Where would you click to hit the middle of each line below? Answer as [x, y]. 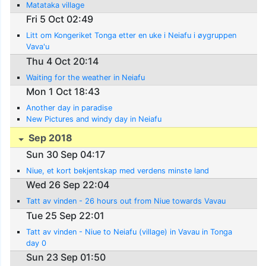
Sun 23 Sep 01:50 [66, 257]
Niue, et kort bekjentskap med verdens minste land [118, 170]
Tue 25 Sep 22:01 [66, 215]
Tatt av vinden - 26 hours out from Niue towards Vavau [126, 201]
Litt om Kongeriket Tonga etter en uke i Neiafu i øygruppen [132, 36]
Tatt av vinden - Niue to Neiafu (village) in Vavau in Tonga [129, 232]
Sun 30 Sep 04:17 [66, 154]
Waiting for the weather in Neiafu [86, 77]
